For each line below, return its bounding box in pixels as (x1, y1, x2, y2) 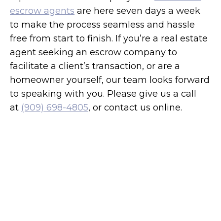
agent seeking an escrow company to (10, 46, 177, 58)
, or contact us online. (88, 102, 182, 113)
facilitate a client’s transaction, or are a (10, 60, 180, 72)
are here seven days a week (74, 5, 200, 16)
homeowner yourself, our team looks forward (10, 74, 210, 85)
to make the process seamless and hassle (10, 19, 195, 30)
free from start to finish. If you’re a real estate (10, 33, 208, 44)
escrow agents (10, 5, 74, 16)
